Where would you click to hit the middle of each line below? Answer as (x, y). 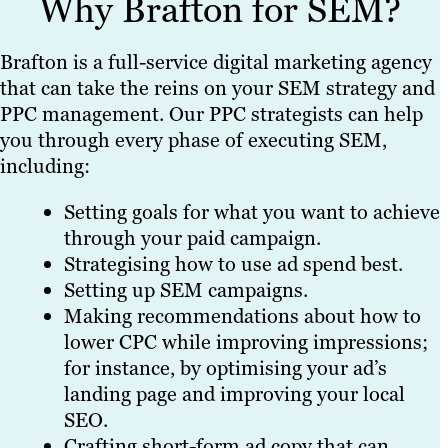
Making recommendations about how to (242, 316)
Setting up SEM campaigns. (186, 290)
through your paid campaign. (192, 238)
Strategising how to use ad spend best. (233, 264)
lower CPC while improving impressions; (246, 342)
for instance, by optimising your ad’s (225, 368)
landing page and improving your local (234, 394)
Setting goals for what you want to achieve (252, 212)
